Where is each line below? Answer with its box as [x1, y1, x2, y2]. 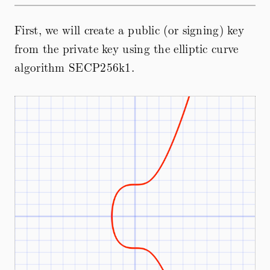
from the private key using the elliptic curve [14, 40, 239, 57]
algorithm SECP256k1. [14, 58, 135, 76]
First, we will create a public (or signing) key [14, 21, 245, 39]
